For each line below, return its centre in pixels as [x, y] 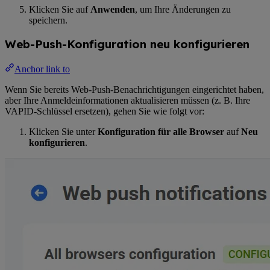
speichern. [48, 20]
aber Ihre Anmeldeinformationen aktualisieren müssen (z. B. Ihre [127, 101]
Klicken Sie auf [60, 9]
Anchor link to [42, 69]
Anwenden [113, 9]
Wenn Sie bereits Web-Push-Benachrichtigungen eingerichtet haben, [134, 90]
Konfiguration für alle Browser [161, 132]
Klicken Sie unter [63, 132]
